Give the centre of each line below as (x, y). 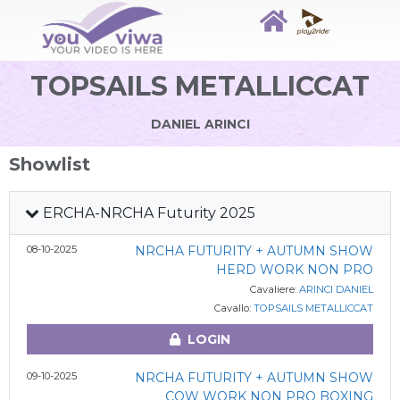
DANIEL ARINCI (200, 124)
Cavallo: (233, 308)
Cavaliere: (274, 289)
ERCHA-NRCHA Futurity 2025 (147, 213)
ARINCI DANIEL (336, 289)
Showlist (50, 164)
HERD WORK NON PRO (294, 270)
